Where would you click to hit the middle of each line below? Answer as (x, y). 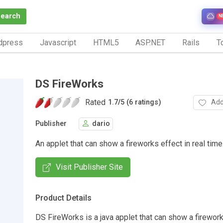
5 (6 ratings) (141, 103)
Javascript (58, 42)
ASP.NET (151, 42)
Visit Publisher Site (89, 167)
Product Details (63, 198)
